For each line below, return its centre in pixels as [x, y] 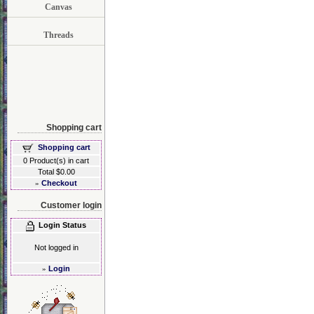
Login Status [62, 225]
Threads [58, 35]
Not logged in [56, 247]
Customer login [71, 205]
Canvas [58, 7]
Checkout [59, 183]
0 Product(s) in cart [56, 160]
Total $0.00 [56, 171]
